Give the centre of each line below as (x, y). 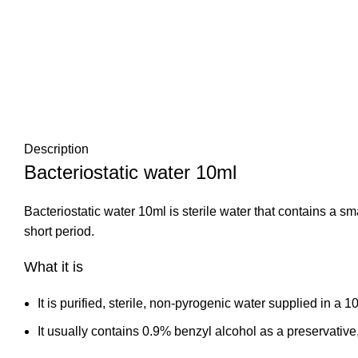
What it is (54, 267)
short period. (59, 231)
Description (56, 149)
